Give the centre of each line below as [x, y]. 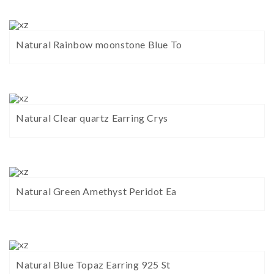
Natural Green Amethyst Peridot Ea [96, 191]
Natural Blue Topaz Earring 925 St [93, 265]
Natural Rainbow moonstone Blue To [99, 45]
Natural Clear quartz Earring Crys [92, 118]
